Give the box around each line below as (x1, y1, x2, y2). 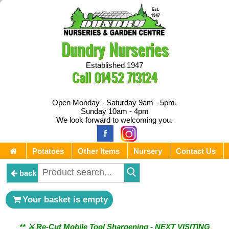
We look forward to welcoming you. (56, 116, 173, 125)
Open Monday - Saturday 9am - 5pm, (52, 98, 177, 107)
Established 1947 (86, 61, 143, 70)
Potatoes (32, 146, 64, 155)
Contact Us (176, 146, 216, 155)
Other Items (78, 146, 120, 155)
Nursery (133, 146, 162, 155)
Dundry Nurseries (61, 38, 168, 61)
